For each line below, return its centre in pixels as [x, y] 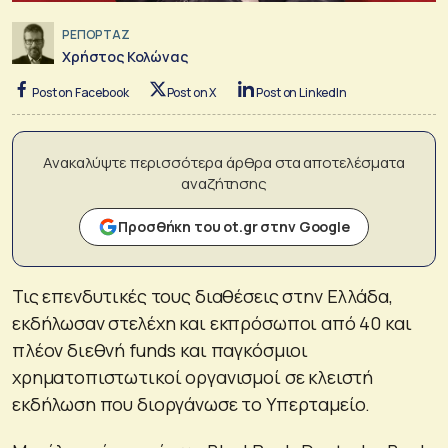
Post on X [191, 92]
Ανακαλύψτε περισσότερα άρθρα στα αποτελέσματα [224, 162]
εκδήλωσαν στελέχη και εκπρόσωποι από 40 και [212, 322]
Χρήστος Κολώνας [125, 56]
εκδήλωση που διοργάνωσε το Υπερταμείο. [191, 403]
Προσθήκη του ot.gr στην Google [234, 226]
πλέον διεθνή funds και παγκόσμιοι [160, 349]
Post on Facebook [80, 92]
